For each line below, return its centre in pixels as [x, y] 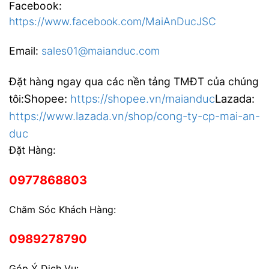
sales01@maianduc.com [101, 51]
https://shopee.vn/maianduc [143, 98]
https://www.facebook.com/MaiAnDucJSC [113, 22]
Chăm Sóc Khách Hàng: [62, 209]
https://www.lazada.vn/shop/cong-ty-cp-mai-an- [134, 116]
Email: [24, 51]
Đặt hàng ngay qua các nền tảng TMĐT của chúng [134, 81]
